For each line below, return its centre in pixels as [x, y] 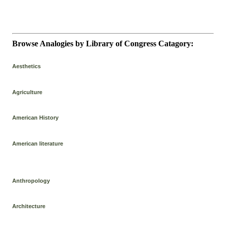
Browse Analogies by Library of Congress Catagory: [103, 43]
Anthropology [31, 180]
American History [36, 118]
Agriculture [27, 92]
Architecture [29, 206]
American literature [38, 143]
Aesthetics [27, 66]
